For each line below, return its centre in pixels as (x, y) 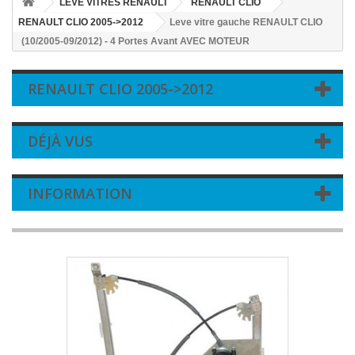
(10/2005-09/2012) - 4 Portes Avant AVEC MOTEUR (136, 41)
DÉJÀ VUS (60, 141)
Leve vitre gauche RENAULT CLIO (246, 22)
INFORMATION (80, 193)
